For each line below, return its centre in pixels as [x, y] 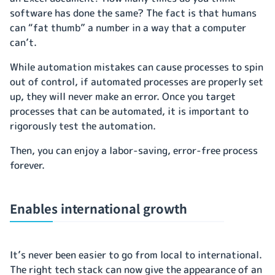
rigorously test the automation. [83, 126]
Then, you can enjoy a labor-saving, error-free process [134, 150]
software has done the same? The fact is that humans [133, 13]
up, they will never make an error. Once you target [123, 96]
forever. [29, 165]
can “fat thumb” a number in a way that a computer [128, 27]
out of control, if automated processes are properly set [137, 81]
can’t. [25, 42]
